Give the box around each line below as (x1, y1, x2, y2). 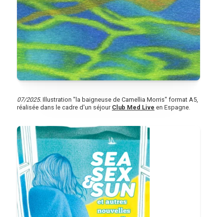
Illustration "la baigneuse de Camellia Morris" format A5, (41, 95, 198, 103)
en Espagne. (155, 103, 190, 111)
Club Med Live (112, 103, 155, 111)
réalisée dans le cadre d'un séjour (17, 103, 112, 111)
